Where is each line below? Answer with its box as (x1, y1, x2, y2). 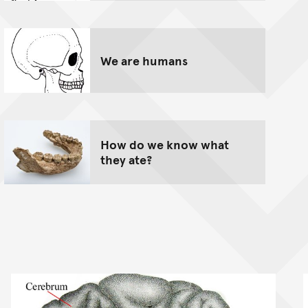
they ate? (100, 151, 152, 168)
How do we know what (100, 135, 229, 153)
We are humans (100, 51, 188, 69)
